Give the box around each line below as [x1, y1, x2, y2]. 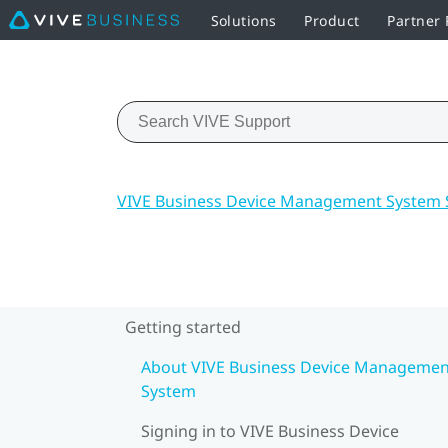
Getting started [125, 315, 241, 338]
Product [304, 10, 360, 30]
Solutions [210, 10, 277, 30]
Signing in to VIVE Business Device [141, 419, 399, 442]
